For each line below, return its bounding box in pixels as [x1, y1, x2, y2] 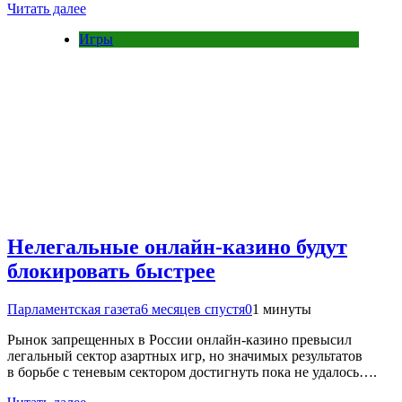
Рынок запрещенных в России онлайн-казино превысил [7, 332, 352, 348]
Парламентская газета [7, 301, 141, 318]
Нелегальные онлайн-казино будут [7, 235, 347, 259]
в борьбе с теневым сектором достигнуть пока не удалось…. [7, 364, 377, 380]
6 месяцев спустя [141, 301, 245, 318]
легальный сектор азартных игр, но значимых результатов [7, 348, 363, 364]
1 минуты [252, 301, 311, 318]
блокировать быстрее [7, 259, 215, 284]
